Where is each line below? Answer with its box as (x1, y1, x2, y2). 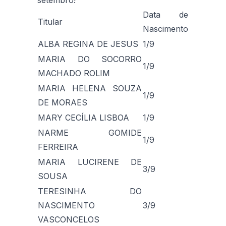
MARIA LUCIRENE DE (38, 156, 142, 167)
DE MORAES (38, 97, 87, 107)
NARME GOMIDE (38, 127, 142, 138)
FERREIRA (38, 141, 78, 152)
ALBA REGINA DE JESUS (38, 38, 138, 49)
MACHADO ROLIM (38, 68, 110, 78)
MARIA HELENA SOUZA (38, 83, 142, 93)
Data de (143, 9, 188, 20)
